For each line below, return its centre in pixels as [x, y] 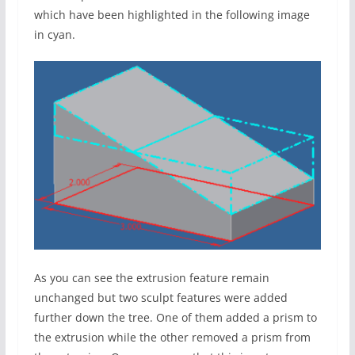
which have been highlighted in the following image [172, 15]
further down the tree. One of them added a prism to [175, 318]
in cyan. [54, 35]
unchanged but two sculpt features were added [160, 298]
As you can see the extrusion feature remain [151, 278]
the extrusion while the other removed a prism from [172, 338]
